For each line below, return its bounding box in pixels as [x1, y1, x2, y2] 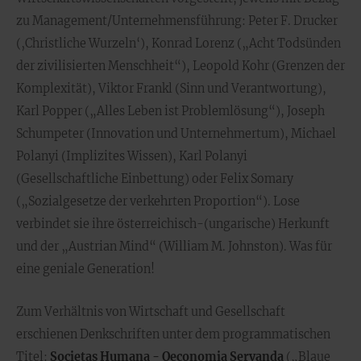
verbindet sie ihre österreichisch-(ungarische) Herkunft [16, 217, 330, 231]
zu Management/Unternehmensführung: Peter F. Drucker [16, 14, 338, 28]
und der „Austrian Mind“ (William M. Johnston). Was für [16, 239, 332, 254]
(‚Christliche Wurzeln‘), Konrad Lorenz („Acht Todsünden [16, 36, 341, 51]
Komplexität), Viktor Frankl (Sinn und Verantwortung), [16, 81, 326, 96]
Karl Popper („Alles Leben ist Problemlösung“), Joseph [16, 104, 325, 118]
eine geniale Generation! [16, 262, 155, 276]
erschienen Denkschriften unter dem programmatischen [16, 327, 330, 342]
